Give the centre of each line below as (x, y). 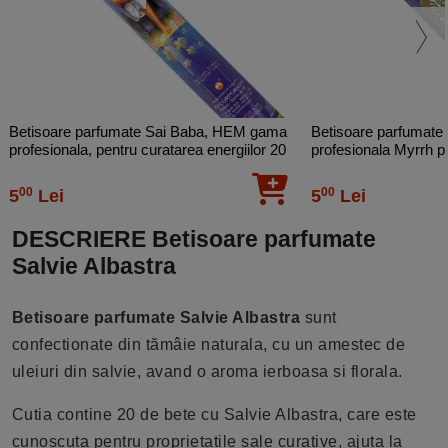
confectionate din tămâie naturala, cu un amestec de (208, 345)
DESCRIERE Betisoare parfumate (193, 239)
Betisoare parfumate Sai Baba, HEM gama (148, 132)
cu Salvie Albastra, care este (309, 415)
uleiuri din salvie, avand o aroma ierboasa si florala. (207, 372)
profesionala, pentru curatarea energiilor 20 (148, 150)
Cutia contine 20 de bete (104, 415)
